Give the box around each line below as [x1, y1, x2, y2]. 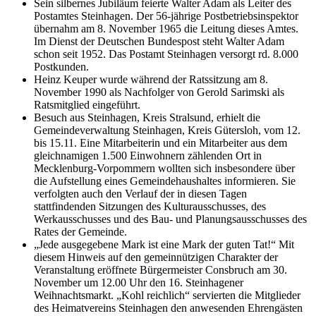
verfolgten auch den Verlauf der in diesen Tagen [34, 188, 247, 200]
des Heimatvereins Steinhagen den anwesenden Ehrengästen [34, 302, 303, 315]
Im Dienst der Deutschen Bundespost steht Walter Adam [34, 35, 284, 48]
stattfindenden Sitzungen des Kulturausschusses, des [34, 200, 266, 213]
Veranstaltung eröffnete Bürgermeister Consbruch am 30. [34, 264, 287, 276]
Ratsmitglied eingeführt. [34, 99, 140, 111]
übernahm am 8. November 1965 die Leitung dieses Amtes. [34, 23, 298, 35]
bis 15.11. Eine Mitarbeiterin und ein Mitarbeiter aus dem [34, 137, 287, 150]
